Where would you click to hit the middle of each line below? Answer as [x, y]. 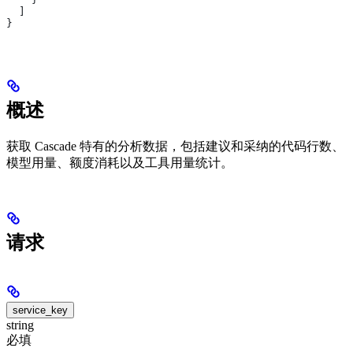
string [20, 325]
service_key [40, 310]
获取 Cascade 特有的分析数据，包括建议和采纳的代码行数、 [175, 146]
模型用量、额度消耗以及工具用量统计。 [120, 162]
